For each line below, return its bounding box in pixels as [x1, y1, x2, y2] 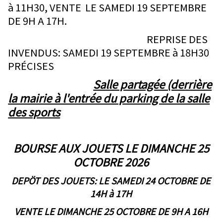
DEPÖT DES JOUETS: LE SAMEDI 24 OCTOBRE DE [11, 174, 211, 187]
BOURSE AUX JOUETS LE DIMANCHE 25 [13, 140, 209, 156]
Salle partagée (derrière [93, 76, 212, 92]
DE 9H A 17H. [8, 13, 67, 28]
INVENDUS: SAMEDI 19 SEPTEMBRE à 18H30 [8, 45, 210, 60]
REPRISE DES [145, 32, 208, 47]
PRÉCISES [8, 58, 55, 73]
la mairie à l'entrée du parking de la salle [8, 90, 210, 106]
